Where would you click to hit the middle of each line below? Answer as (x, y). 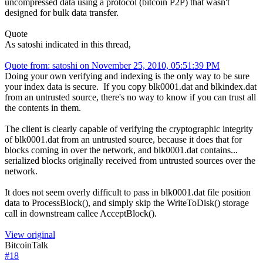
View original (30, 234)
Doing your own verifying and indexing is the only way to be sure (127, 76)
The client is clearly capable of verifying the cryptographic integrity (129, 129)
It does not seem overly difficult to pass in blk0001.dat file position (128, 192)
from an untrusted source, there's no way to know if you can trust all (130, 97)
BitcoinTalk (26, 245)
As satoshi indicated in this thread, (68, 44)
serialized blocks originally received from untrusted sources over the (130, 160)
